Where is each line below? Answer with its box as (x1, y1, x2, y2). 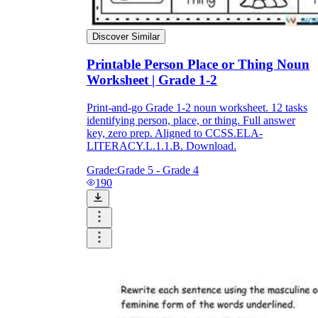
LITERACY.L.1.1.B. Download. (87, 140, 236, 153)
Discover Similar (92, 31, 160, 42)
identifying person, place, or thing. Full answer (87, 114, 295, 127)
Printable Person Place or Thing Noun (87, 57, 309, 72)
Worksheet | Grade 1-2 (87, 72, 217, 88)
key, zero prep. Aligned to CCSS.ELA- (87, 127, 263, 140)
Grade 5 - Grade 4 (117, 164, 199, 177)
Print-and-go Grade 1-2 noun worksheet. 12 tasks (87, 102, 307, 114)
